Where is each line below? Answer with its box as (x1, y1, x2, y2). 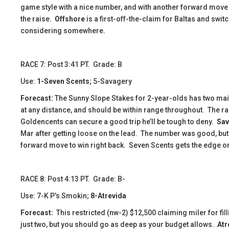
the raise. (20, 15, 55, 23)
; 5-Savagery (89, 77, 132, 85)
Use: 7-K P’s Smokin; (20, 192, 90, 200)
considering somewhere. (20, 27, 105, 35)
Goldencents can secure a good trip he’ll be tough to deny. (20, 118, 217, 126)
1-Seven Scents (37, 77, 89, 85)
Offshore (55, 15, 85, 23)
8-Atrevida (90, 192, 126, 200)
